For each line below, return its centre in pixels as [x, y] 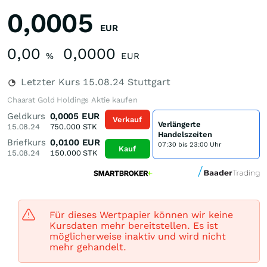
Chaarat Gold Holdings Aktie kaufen [72, 100]
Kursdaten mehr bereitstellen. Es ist [134, 226]
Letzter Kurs [50, 82]
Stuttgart [148, 82]
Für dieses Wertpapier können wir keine [141, 215]
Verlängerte [179, 124]
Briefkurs [27, 142]
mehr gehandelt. [88, 247]
